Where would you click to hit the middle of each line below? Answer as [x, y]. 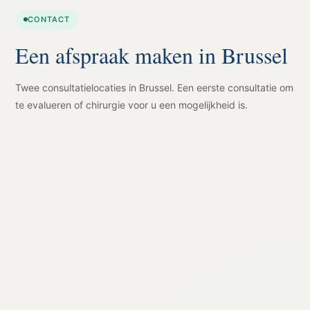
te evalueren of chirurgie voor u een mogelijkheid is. [132, 104]
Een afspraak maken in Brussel [152, 55]
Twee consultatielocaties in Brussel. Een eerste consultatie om [155, 87]
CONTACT [49, 19]
